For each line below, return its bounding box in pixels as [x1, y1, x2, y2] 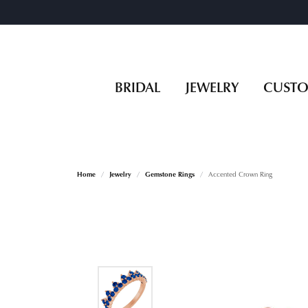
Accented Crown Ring [208, 169, 272, 179]
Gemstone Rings [145, 169, 195, 179]
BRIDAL [114, 77, 160, 96]
